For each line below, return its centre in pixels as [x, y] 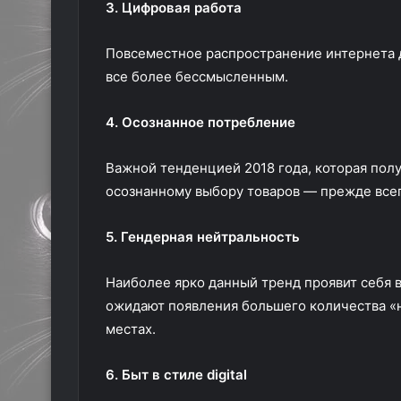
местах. [131, 329]
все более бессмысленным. [197, 77]
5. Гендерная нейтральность [203, 237]
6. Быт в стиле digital [176, 375]
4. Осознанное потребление [200, 122]
